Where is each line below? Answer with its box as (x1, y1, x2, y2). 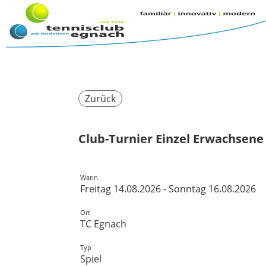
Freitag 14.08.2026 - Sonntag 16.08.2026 (80, 182, 256, 195)
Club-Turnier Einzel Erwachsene (78, 131, 264, 147)
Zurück (85, 92, 116, 105)
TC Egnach (80, 217, 126, 230)
